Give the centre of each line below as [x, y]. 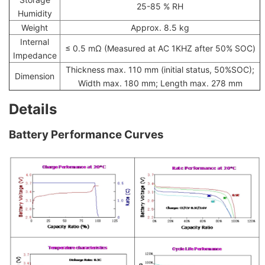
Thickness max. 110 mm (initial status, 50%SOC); [160, 70]
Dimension [35, 76]
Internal [35, 42]
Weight [35, 28]
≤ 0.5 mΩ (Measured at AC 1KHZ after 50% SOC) [160, 48]
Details [33, 109]
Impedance [35, 55]
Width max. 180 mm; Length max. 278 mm [160, 83]
